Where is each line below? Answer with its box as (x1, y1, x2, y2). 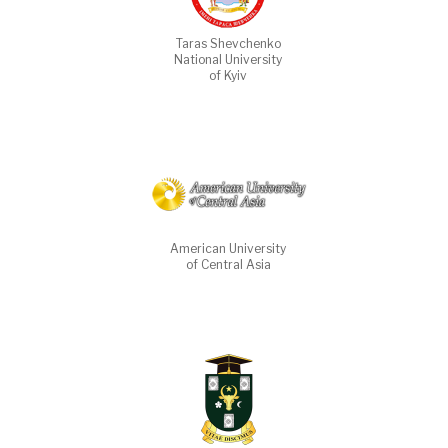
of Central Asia (185, 257, 271, 273)
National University (174, 52, 283, 68)
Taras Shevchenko (175, 36, 281, 52)
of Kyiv (209, 68, 248, 84)
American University (170, 241, 287, 257)
